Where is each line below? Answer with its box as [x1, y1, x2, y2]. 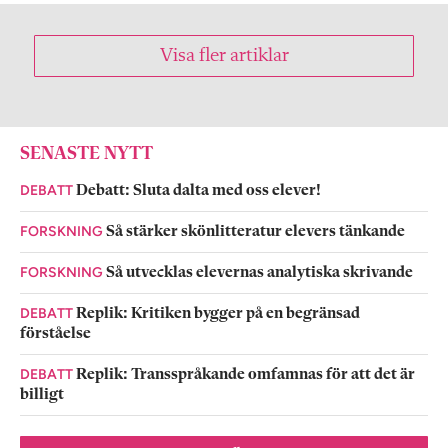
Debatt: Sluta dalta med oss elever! [76, 183, 321, 200]
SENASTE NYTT [20, 145, 153, 164]
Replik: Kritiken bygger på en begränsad [76, 306, 360, 323]
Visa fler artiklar [159, 46, 289, 67]
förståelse [20, 326, 91, 343]
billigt [20, 387, 64, 404]
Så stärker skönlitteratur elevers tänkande [106, 224, 405, 241]
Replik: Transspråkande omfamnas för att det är [76, 367, 415, 384]
